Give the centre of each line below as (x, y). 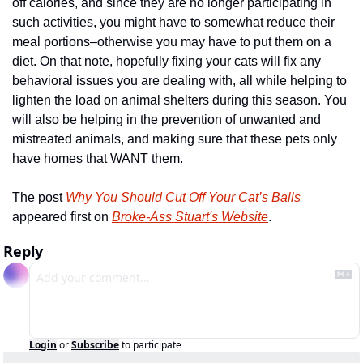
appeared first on (62, 217)
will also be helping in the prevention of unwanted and (167, 120)
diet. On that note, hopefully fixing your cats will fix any (167, 61)
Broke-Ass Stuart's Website (190, 217)
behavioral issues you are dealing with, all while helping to (179, 81)
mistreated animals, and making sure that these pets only (175, 139)
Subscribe (95, 345)
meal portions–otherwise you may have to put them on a (172, 42)
